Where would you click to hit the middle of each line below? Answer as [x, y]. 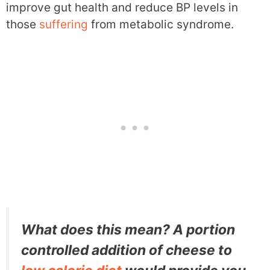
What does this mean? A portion [128, 229]
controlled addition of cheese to [127, 250]
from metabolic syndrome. [161, 25]
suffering [64, 25]
